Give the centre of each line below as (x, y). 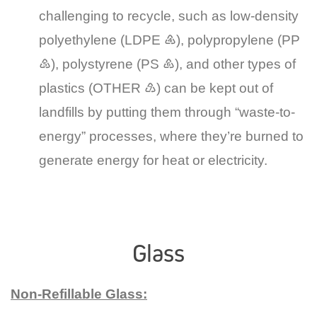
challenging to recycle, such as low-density (169, 16)
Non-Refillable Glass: (79, 294)
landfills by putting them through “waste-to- (167, 112)
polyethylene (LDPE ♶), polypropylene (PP (169, 40)
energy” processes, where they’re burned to (171, 136)
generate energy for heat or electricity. (153, 160)
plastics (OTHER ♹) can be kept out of (156, 88)
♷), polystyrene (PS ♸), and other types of (167, 64)
